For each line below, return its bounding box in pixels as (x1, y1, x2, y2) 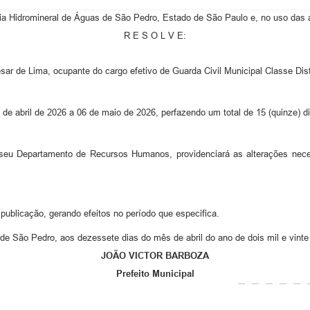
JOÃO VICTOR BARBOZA (101, 250, 209, 262)
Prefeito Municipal (116, 268, 194, 280)
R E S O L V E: (124, 30, 186, 42)
